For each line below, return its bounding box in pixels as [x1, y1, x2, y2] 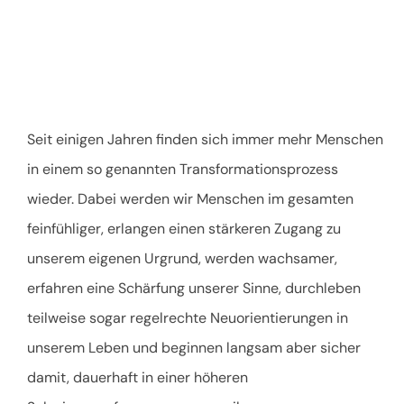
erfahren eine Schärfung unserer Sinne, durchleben [27, 278, 361, 298]
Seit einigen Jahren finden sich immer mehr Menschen [27, 129, 383, 149]
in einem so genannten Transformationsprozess [27, 159, 338, 179]
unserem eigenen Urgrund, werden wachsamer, [27, 248, 337, 268]
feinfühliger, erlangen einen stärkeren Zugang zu [27, 218, 341, 238]
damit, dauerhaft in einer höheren [27, 367, 248, 387]
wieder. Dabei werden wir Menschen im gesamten [27, 188, 353, 208]
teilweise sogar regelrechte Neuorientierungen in [27, 308, 348, 327]
